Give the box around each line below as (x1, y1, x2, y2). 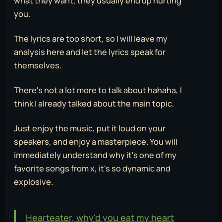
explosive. (14, 176, 53, 187)
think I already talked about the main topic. (14, 98, 174, 110)
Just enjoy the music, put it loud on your (14, 122, 166, 134)
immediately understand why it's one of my (14, 149, 176, 161)
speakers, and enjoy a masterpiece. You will (14, 136, 177, 147)
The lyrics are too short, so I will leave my (14, 33, 167, 45)
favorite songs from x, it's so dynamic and (14, 163, 170, 174)
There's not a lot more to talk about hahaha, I (14, 85, 182, 96)
